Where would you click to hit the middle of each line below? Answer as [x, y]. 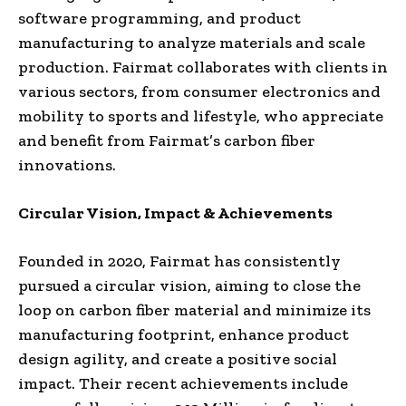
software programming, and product [159, 18]
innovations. [67, 164]
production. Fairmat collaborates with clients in [203, 67]
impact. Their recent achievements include [183, 383]
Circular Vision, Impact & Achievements [175, 213]
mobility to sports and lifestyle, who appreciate [201, 116]
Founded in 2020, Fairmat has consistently [179, 261]
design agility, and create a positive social [178, 358]
